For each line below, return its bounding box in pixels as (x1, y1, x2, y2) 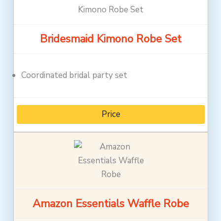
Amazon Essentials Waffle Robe (33, 196, 189, 212)
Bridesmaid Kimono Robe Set (40, 32, 182, 47)
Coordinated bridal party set (21, 70, 128, 81)
